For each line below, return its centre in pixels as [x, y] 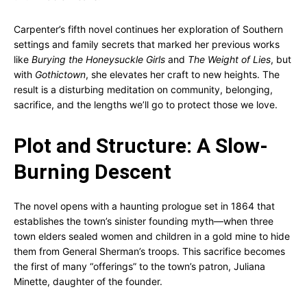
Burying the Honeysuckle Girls [98, 59]
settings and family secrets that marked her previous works [147, 44]
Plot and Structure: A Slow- [141, 146]
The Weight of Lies [229, 59]
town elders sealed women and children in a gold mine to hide [152, 236]
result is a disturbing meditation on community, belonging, [143, 89]
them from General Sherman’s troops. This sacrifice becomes [149, 251]
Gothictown [60, 74]
